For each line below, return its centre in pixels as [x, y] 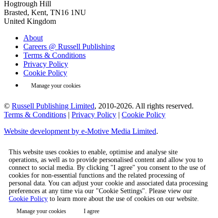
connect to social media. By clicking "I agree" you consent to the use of [107, 167]
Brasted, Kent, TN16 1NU [45, 12]
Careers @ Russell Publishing [69, 46]
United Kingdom [30, 21]
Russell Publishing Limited [53, 106]
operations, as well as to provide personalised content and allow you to [106, 160]
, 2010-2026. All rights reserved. [144, 106]
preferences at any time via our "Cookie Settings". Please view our [100, 191]
